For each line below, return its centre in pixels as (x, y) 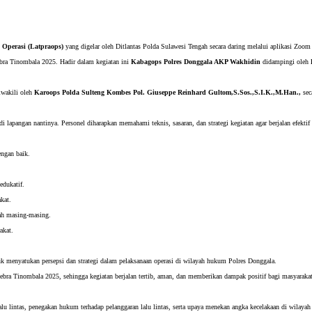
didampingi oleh (286, 62)
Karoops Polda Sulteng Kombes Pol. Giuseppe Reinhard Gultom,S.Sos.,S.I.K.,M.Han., (167, 93)
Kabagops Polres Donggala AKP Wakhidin (196, 62)
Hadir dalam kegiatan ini (95, 62)
